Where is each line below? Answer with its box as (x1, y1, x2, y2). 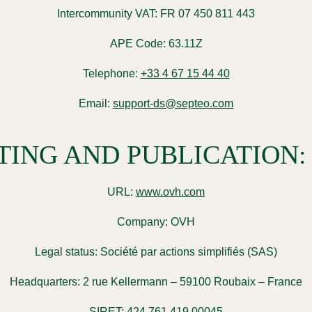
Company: (117, 215, 168, 228)
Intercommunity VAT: (57, 8, 157, 20)
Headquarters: (10, 275, 80, 288)
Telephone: (82, 68, 138, 80)
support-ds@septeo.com (113, 97, 233, 110)
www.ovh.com (136, 185, 205, 198)
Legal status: (35, 245, 97, 258)
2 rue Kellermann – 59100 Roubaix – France (80, 275, 302, 288)
